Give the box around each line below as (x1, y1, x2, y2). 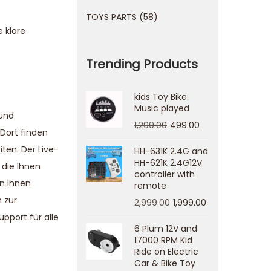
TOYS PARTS (86, 11, 137, 23)
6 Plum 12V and (134, 223, 197, 235)
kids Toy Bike (134, 91, 187, 103)
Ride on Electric (134, 246, 198, 258)
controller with (134, 168, 195, 180)
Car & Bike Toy (134, 257, 195, 269)
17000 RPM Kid (134, 234, 192, 246)
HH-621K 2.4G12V (134, 157, 202, 169)
